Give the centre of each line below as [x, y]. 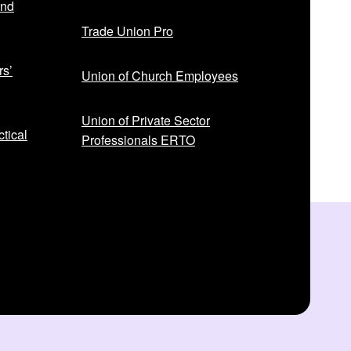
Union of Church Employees [160, 76]
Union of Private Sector [146, 121]
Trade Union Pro [127, 31]
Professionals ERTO [138, 140]
